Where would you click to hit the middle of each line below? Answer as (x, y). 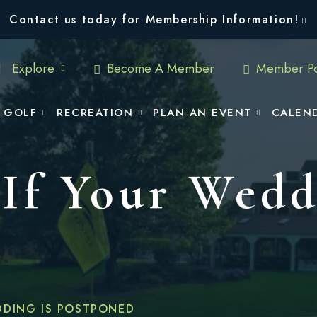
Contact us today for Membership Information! (154, 19)
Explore (33, 68)
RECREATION (95, 113)
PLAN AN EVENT (202, 113)
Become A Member (159, 68)
